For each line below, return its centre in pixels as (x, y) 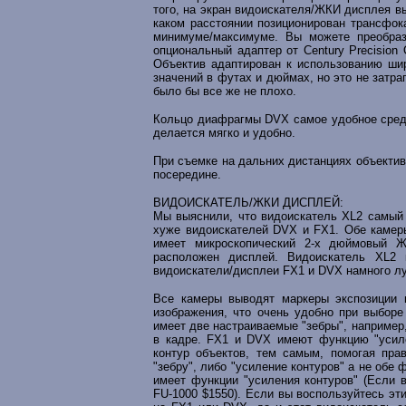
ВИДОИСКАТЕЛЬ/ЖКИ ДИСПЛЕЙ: (248, 203)
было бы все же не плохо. (225, 91)
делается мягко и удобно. (224, 133)
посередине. (187, 174)
